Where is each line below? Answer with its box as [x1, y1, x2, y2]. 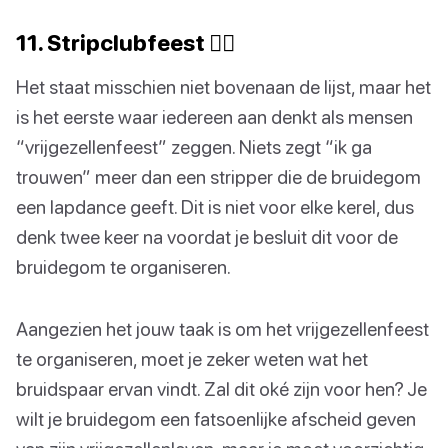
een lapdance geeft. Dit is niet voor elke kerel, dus [16, 194, 414, 218]
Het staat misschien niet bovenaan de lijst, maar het [16, 74, 431, 98]
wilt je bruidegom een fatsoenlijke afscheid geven [16, 406, 416, 430]
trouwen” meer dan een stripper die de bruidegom [16, 164, 421, 188]
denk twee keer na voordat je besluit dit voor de [16, 224, 398, 248]
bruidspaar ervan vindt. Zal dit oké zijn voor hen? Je [16, 376, 427, 400]
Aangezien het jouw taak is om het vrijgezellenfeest [16, 316, 429, 340]
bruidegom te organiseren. [16, 254, 231, 278]
